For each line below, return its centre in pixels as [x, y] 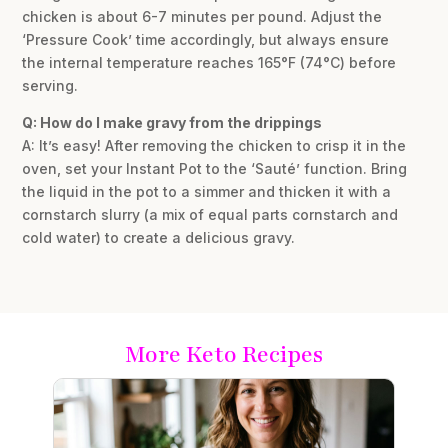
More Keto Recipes [224, 354]
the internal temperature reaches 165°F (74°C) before [209, 62]
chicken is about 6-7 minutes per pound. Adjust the [202, 16]
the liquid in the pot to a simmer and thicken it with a [207, 191]
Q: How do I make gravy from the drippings [172, 122]
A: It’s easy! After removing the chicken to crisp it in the [214, 145]
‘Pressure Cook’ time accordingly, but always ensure [206, 39]
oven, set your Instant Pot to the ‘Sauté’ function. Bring [215, 168]
